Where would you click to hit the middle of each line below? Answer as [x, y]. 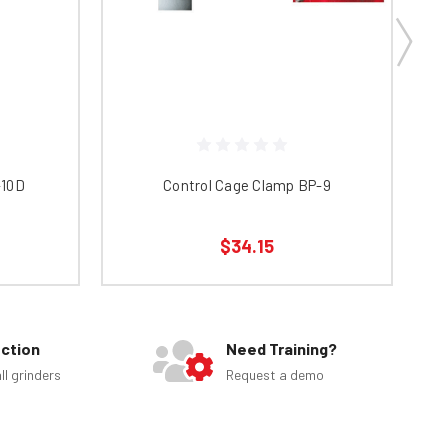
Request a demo [275, 375]
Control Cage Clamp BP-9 [247, 185]
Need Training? [282, 349]
